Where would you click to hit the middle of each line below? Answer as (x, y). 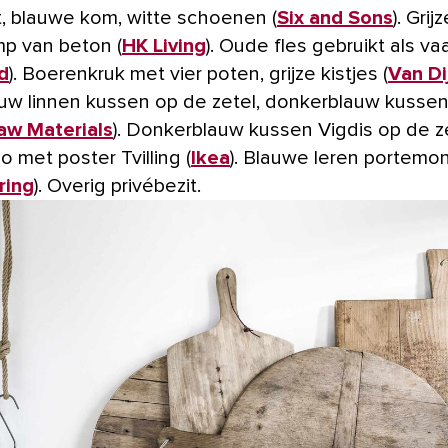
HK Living (164, 46)
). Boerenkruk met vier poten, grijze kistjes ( (198, 74)
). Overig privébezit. (117, 186)
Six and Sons (335, 18)
